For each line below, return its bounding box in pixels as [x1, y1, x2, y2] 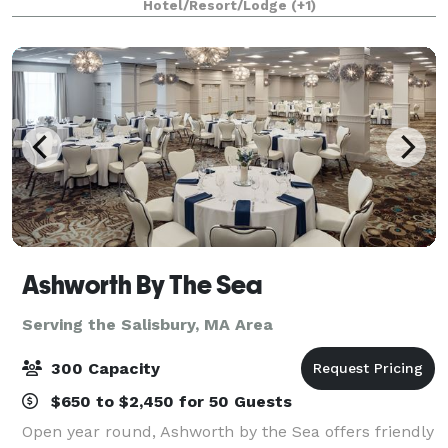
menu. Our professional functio [22, 13, 264, 33]
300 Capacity [46, 358, 160, 378]
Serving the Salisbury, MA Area [22, 314, 273, 334]
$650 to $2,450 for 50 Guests [46, 391, 292, 411]
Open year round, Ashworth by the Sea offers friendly [22, 421, 434, 441]
